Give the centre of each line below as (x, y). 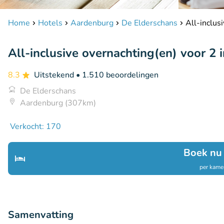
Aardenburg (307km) (58, 103)
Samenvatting (41, 215)
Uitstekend (55, 75)
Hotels (50, 23)
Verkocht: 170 (35, 126)
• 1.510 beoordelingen (117, 75)
